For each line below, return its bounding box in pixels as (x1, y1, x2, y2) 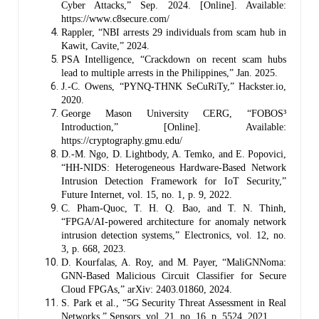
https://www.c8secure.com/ (61, 13, 169, 24)
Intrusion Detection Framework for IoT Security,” (61, 175, 286, 187)
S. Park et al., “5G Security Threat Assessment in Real (61, 297, 286, 308)
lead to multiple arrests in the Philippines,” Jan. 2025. (61, 67, 278, 78)
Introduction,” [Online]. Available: (61, 121, 286, 132)
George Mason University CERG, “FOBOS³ (61, 108, 286, 119)
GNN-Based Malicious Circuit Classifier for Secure (61, 270, 286, 281)
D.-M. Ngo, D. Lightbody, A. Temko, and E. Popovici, (61, 148, 286, 159)
